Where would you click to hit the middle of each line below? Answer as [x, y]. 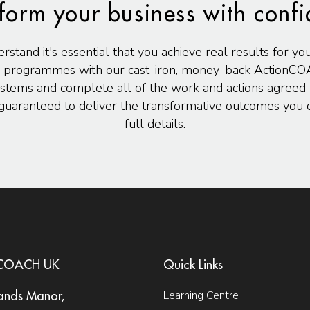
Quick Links [193, 265]
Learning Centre [201, 295]
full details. [155, 124]
